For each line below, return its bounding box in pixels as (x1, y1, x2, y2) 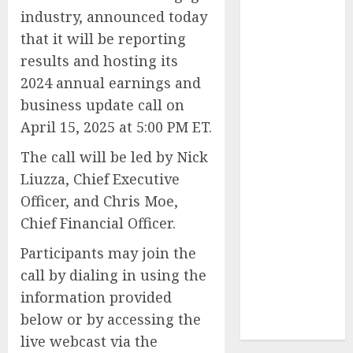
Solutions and (248, 262, 330, 279)
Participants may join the (20, 243, 196, 262)
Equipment (248, 321, 316, 338)
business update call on (20, 95, 184, 114)
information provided (20, 287, 172, 307)
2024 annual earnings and (20, 72, 201, 92)
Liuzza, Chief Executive (20, 169, 180, 188)
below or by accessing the (20, 309, 201, 329)
